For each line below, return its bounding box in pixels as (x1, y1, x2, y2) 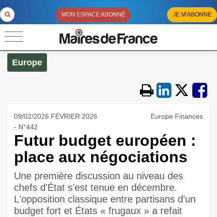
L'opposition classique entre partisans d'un (14, 194, 196, 204)
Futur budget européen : (14, 132, 196, 149)
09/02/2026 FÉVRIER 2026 (14, 112, 97, 120)
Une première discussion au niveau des (14, 170, 183, 181)
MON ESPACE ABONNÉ (61, 11, 125, 18)
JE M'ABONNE (172, 11, 212, 18)
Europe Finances (151, 112, 203, 120)
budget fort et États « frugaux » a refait (14, 205, 182, 216)
